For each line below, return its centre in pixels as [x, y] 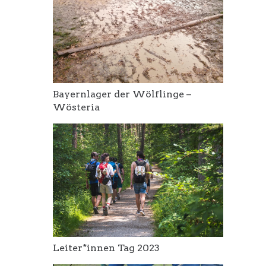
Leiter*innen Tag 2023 [107, 248]
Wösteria [77, 107]
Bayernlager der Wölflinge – [122, 94]
